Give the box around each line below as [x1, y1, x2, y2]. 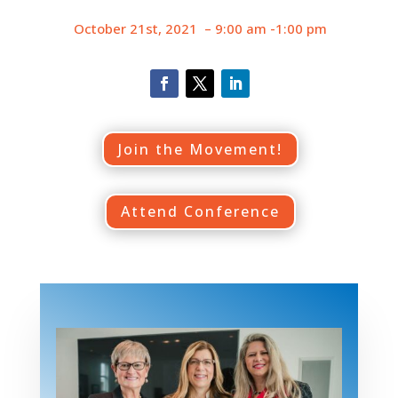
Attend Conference [120, 202, 280, 222]
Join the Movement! [117, 139, 283, 159]
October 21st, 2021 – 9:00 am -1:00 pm [73, 19, 327, 37]
